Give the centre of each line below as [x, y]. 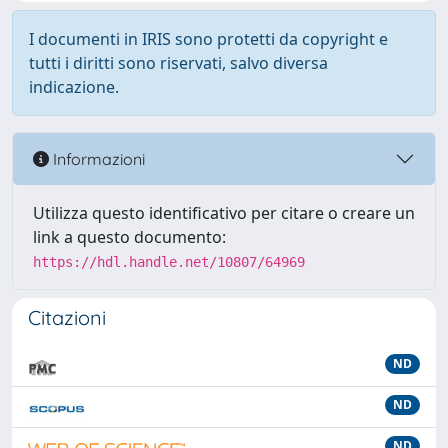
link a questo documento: [129, 237]
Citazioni [67, 317]
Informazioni [97, 158]
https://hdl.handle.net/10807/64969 [169, 262]
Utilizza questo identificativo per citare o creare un [224, 213]
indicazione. [74, 87]
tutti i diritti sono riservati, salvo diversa [178, 63]
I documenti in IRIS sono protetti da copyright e [208, 39]
